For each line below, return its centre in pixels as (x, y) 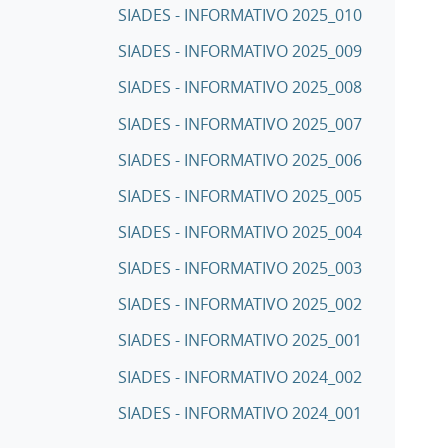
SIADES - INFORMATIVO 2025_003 (240, 268)
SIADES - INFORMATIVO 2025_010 (240, 15)
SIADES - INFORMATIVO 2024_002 (240, 376)
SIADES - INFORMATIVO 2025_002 (240, 304)
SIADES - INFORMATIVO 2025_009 (240, 51)
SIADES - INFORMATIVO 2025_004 (240, 232)
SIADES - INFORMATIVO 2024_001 (240, 412)
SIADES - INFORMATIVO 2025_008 (240, 87)
